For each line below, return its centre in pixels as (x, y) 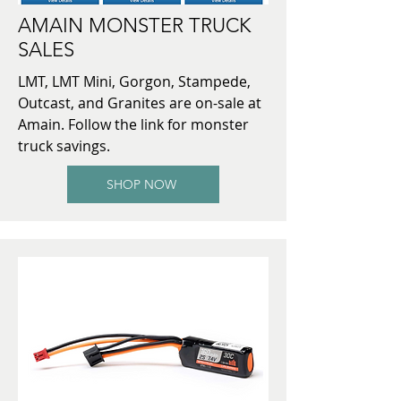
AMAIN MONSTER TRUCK (134, 25)
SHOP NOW (141, 184)
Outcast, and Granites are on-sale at (140, 102)
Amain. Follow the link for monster (133, 124)
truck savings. (66, 145)
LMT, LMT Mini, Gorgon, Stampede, (134, 81)
